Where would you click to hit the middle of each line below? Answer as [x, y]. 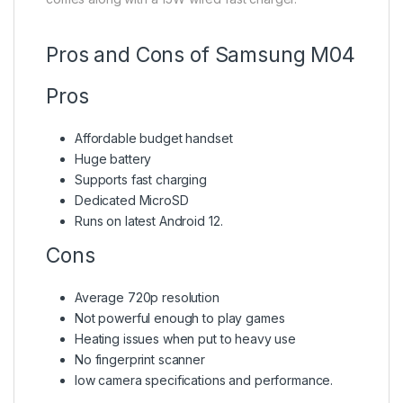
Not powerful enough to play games [180, 318]
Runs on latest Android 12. [149, 221]
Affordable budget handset [154, 139]
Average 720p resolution [147, 298]
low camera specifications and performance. [204, 381]
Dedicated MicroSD [132, 201]
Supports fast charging [141, 180]
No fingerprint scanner [140, 360]
